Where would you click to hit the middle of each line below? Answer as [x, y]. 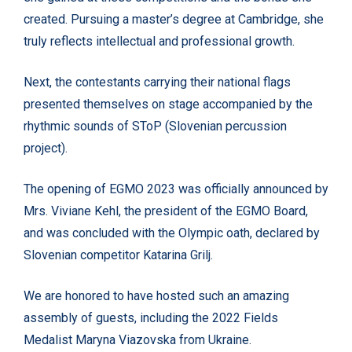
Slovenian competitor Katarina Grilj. [118, 255]
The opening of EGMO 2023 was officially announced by [176, 189]
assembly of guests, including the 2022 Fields [151, 318]
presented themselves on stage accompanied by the [168, 104]
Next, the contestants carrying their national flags [157, 82]
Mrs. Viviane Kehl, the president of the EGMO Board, [166, 211]
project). [46, 148]
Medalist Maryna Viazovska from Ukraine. [137, 340]
